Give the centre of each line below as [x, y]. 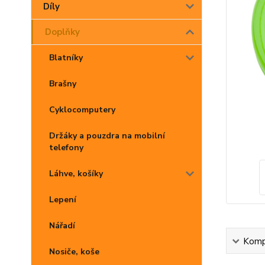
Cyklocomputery [82, 110]
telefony [66, 148]
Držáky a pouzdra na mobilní [107, 136]
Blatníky [66, 58]
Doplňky [62, 32]
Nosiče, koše [74, 252]
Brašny [63, 84]
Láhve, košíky [76, 174]
